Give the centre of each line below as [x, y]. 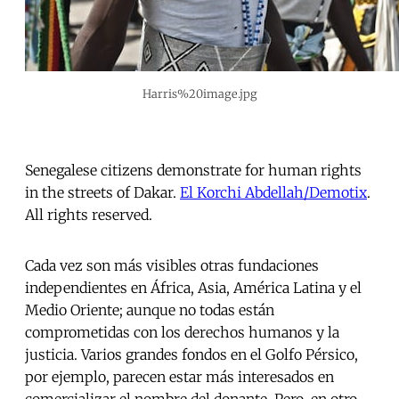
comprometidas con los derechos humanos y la [182, 333]
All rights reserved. [90, 215]
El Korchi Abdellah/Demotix [273, 193]
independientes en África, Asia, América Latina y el [193, 288]
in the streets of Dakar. [102, 193]
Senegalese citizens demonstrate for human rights [193, 171]
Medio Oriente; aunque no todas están [150, 310]
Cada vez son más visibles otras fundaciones [172, 266]
